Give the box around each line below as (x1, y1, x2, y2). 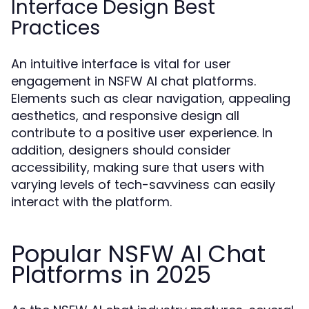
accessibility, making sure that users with (11, 159, 264, 176)
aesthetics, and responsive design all (11, 107, 239, 124)
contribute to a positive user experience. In (11, 124, 272, 141)
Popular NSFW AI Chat (11, 237, 266, 270)
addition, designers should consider (11, 141, 231, 159)
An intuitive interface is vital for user (11, 55, 231, 72)
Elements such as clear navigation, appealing (11, 90, 290, 107)
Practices (11, 14, 100, 41)
